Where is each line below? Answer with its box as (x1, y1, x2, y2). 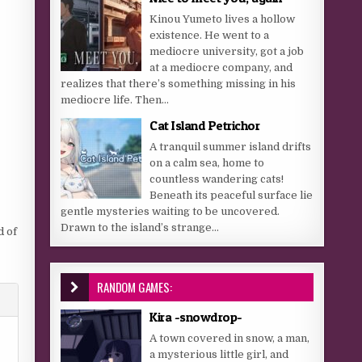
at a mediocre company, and (149, 61, 293, 74)
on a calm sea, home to (149, 157, 265, 169)
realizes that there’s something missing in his (61, 78, 297, 90)
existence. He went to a (149, 29, 270, 41)
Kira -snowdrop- (149, 309, 242, 325)
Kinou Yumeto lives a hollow (149, 13, 296, 25)
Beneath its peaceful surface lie (149, 189, 314, 201)
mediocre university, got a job (149, 45, 305, 57)
